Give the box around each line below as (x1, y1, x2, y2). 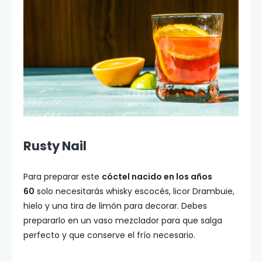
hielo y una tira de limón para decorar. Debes (23, 200, 207, 212)
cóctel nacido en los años (102, 171, 212, 183)
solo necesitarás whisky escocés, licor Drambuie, (35, 185, 235, 198)
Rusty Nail (23, 137, 87, 155)
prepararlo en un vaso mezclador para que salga (23, 215, 222, 227)
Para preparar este (23, 171, 102, 183)
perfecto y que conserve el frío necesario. (23, 229, 195, 242)
